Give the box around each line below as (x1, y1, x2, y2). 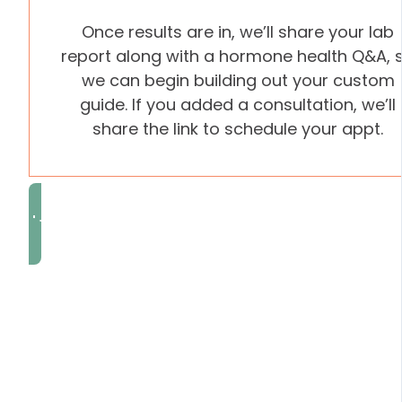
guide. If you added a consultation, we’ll (80, 93, 396, 116)
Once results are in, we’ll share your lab (82, 21, 394, 43)
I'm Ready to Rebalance (29, 213, 214, 234)
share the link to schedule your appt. (92, 118, 383, 140)
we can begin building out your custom (81, 69, 395, 92)
